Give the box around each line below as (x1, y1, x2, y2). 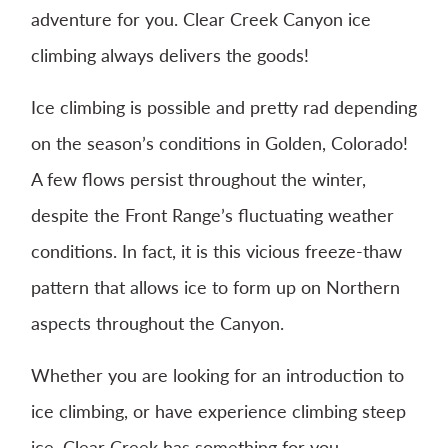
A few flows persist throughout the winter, (31, 166, 366, 191)
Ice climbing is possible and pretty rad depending (31, 94, 417, 119)
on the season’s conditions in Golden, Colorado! (31, 130, 408, 155)
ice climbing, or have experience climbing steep (31, 398, 406, 423)
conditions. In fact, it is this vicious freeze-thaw (31, 238, 402, 263)
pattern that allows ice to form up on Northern (31, 274, 400, 299)
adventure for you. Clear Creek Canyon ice (31, 6, 371, 31)
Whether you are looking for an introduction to (31, 362, 404, 387)
